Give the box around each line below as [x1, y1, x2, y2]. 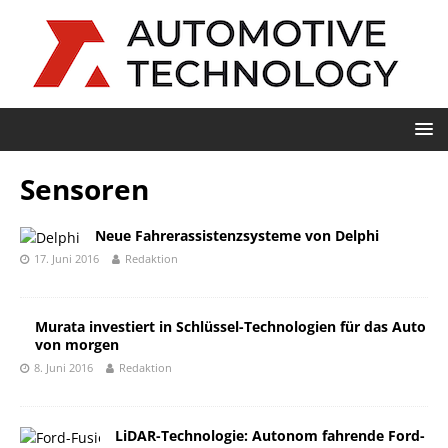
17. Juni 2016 [34, 251, 99, 266]
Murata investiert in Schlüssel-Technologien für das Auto [35, 317, 426, 336]
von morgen [35, 335, 119, 354]
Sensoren [20, 170, 149, 208]
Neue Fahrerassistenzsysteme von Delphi [95, 226, 379, 245]
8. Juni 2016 [34, 360, 93, 375]
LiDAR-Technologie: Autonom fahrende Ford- [115, 426, 425, 445]
